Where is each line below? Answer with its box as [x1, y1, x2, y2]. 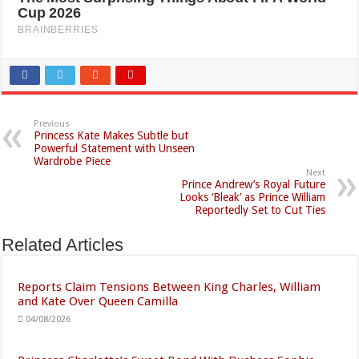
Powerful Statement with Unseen [34, 142, 196, 155]
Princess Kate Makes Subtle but [34, 129, 189, 143]
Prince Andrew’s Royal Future [180, 178, 325, 192]
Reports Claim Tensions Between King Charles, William [18, 280, 321, 295]
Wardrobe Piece [34, 155, 111, 168]
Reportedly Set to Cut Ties [194, 204, 325, 217]
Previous [34, 119, 71, 130]
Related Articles [2, 235, 124, 256]
